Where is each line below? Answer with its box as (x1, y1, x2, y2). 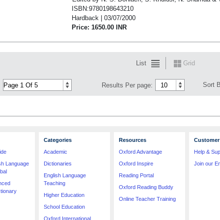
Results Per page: (102, 81, 153, 89)
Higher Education (44, 192, 84, 198)
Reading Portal (119, 172, 154, 178)
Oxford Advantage (119, 149, 162, 155)
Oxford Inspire (119, 161, 153, 166)
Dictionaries (44, 161, 72, 166)
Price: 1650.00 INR (71, 24, 127, 31)
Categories (44, 137, 72, 143)
